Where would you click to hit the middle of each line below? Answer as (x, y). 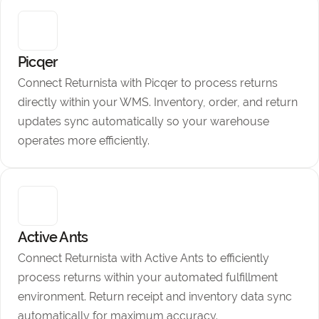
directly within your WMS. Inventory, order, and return (158, 102)
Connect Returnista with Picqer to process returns (148, 83)
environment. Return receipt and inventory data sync (155, 297)
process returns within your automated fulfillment (148, 277)
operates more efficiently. (84, 141)
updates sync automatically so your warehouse (143, 121)
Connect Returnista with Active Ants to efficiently (143, 258)
